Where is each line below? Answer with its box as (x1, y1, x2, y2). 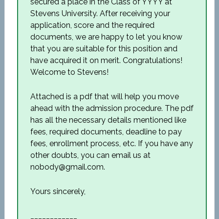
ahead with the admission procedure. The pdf (30, 104, 194, 113)
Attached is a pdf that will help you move (30, 92, 179, 101)
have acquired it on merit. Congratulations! (30, 56, 182, 65)
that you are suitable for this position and (30, 44, 177, 53)
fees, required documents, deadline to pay (30, 127, 182, 136)
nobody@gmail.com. (30, 162, 105, 172)
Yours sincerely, (30, 187, 86, 196)
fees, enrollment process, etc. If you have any (30, 139, 193, 148)
